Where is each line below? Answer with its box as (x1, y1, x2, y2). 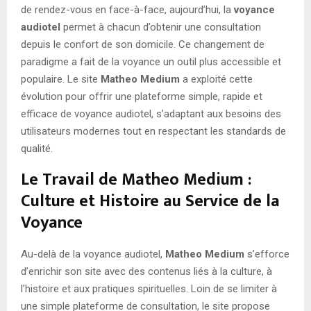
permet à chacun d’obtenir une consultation (60, 21, 261, 34)
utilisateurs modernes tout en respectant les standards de (21, 125, 286, 138)
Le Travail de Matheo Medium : (21, 166, 251, 194)
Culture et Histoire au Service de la (21, 187, 280, 216)
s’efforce (244, 248, 289, 261)
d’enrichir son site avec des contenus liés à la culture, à (21, 265, 272, 278)
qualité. (21, 142, 53, 155)
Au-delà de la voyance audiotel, (21, 248, 165, 261)
